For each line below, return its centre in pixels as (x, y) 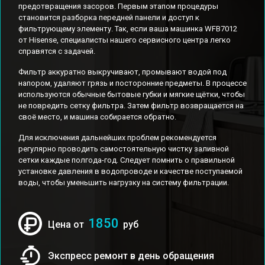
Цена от (67, 224)
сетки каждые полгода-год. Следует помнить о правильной (127, 160)
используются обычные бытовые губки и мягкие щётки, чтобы (132, 94)
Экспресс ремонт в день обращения (131, 256)
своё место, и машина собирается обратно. (97, 117)
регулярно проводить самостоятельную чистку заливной (124, 149)
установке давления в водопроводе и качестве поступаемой (130, 171)
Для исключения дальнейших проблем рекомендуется (117, 138)
